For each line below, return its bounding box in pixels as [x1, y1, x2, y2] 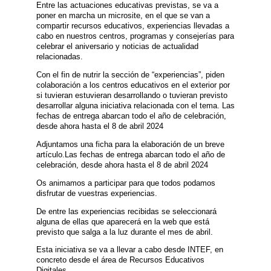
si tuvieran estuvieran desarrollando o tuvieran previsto [36, 91, 227, 100]
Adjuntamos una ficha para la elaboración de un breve [36, 140, 224, 149]
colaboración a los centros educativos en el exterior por [36, 80, 230, 90]
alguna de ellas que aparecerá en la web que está [36, 217, 209, 226]
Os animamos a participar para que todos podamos [36, 178, 215, 188]
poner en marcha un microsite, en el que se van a [36, 11, 210, 21]
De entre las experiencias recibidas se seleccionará [36, 206, 217, 216]
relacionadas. [36, 52, 83, 62]
